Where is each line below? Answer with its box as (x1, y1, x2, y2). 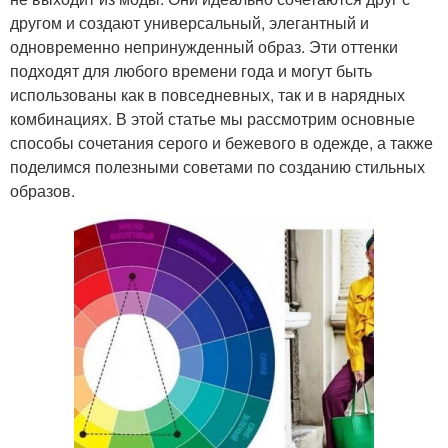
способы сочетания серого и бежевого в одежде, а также (10, 130, 433, 154)
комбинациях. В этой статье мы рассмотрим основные (10, 106, 415, 130)
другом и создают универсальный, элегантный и (10, 10, 369, 34)
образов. (10, 178, 75, 202)
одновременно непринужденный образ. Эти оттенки (10, 34, 398, 58)
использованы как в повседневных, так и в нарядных (10, 82, 405, 106)
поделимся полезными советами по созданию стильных (10, 154, 425, 178)
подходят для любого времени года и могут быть (10, 58, 372, 82)
